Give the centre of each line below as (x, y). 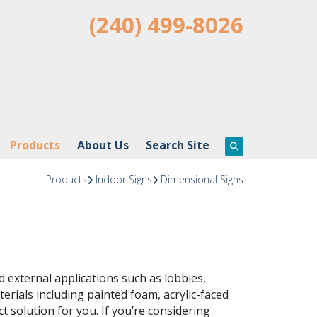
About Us (103, 145)
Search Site (177, 145)
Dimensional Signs (202, 179)
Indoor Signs (123, 179)
